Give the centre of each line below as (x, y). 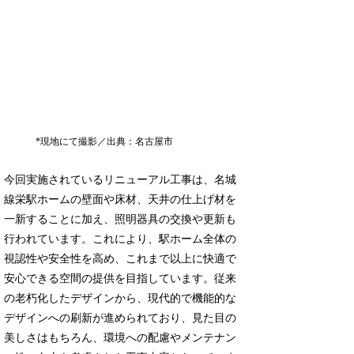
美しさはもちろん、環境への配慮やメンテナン (121, 337)
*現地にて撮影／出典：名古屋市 (105, 141)
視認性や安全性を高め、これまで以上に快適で (121, 258)
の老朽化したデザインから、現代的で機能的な (121, 298)
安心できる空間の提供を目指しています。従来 (121, 278)
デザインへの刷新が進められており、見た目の (121, 318)
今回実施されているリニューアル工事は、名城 (121, 179)
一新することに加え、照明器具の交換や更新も (121, 219)
